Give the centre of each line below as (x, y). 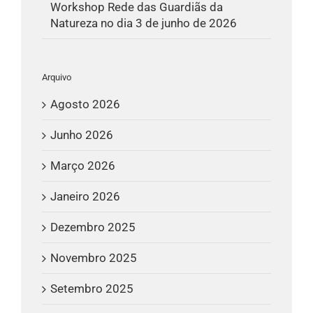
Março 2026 (83, 166)
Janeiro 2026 (85, 197)
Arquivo (57, 77)
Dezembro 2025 (93, 227)
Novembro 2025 (94, 258)
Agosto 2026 (85, 104)
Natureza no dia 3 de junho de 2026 (144, 23)
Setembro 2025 (92, 289)
